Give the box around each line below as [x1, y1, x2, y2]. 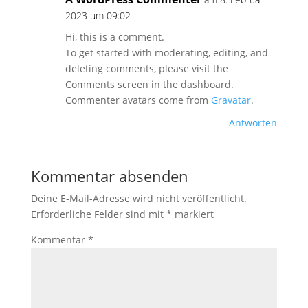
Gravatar [210, 93, 251, 107]
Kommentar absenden [30, 166, 188, 186]
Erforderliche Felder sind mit [30, 208, 166, 221]
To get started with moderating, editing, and [65, 46, 268, 59]
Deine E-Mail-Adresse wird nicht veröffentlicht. [30, 192, 247, 205]
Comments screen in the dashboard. [65, 78, 234, 91]
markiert [171, 208, 214, 221]
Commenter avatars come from [65, 93, 211, 107]
